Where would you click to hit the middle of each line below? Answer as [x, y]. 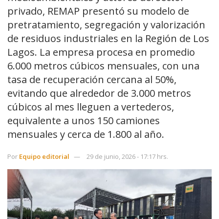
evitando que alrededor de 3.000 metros [99, 93]
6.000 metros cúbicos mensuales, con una [103, 66]
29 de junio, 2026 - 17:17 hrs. [127, 156]
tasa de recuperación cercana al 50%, [92, 79]
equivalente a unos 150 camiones [84, 120]
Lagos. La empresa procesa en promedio [101, 52]
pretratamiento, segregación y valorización [106, 24]
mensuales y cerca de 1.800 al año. [86, 134]
